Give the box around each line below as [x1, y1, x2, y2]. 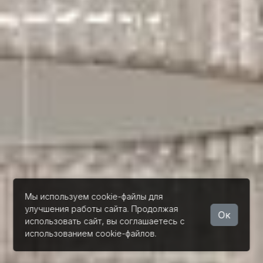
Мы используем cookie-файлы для [25, 191, 163, 201]
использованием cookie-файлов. [25, 228, 157, 238]
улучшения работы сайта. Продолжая [25, 204, 178, 214]
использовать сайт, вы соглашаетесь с [25, 216, 185, 226]
